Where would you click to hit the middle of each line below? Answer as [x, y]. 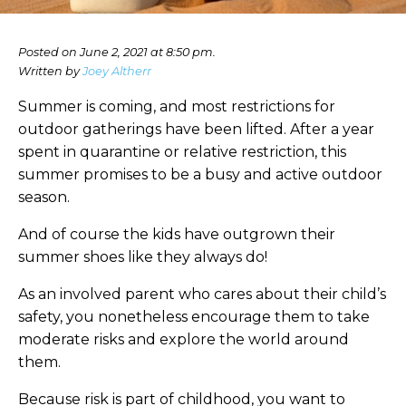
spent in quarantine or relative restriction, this [182, 152]
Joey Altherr [117, 71]
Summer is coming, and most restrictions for [177, 106]
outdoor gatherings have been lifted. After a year [196, 129]
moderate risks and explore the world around [184, 339]
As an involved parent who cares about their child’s [202, 294]
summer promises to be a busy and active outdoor [200, 174]
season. [44, 197]
